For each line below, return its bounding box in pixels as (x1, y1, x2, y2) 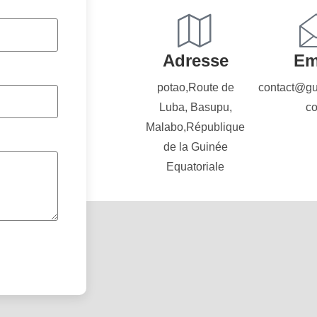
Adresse (162, 50, 229, 70)
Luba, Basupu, (158, 100, 232, 113)
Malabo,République (146, 120, 246, 133)
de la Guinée (163, 140, 228, 153)
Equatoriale (166, 160, 225, 173)
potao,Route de (156, 81, 234, 93)
